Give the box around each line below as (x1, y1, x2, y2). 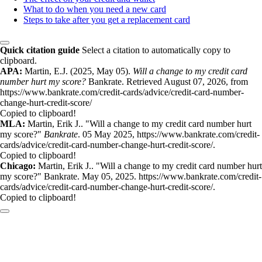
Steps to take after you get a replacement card (23, 15, 190, 25)
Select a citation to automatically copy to (82, 45, 230, 56)
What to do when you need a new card (23, 4, 166, 15)
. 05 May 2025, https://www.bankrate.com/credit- (78, 129, 260, 140)
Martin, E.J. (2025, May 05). (25, 66, 133, 77)
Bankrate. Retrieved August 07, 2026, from (86, 77, 248, 87)
